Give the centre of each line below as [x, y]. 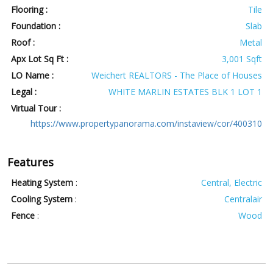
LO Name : [33, 76]
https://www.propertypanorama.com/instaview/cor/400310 [146, 124]
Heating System [42, 183]
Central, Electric [231, 183]
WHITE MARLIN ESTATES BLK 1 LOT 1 [185, 92]
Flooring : [30, 10]
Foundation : [36, 26]
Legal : [24, 92]
